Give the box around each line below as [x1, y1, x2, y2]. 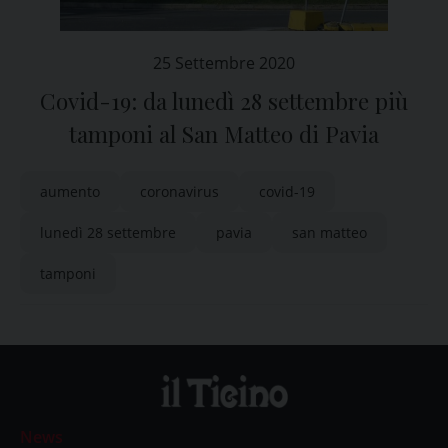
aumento [40, 182, 100, 201]
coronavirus [140, 182, 219, 201]
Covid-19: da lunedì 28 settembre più [40, 86, 408, 116]
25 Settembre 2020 [153, 52, 295, 74]
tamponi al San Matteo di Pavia [69, 119, 379, 149]
